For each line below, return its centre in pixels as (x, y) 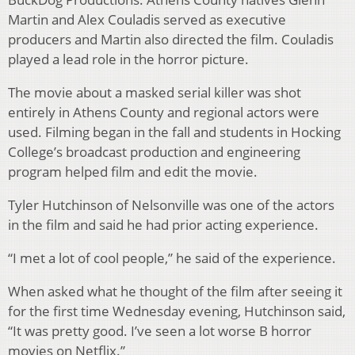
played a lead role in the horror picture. (128, 59)
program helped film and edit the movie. (133, 171)
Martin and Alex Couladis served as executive (147, 19)
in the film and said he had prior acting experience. (163, 224)
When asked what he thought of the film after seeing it (175, 291)
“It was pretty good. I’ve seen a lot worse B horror (160, 330)
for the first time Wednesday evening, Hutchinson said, (177, 311)
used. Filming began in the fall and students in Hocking (174, 132)
